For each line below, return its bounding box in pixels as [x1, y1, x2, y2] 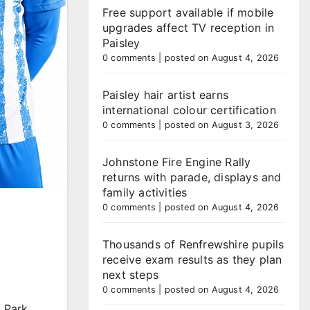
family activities [102, 185, 188, 199]
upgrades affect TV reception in [102, 21, 275, 35]
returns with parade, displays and [102, 170, 282, 184]
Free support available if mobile [102, 6, 274, 19]
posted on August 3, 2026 [164, 120, 280, 130]
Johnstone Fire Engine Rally [102, 155, 251, 169]
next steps [102, 268, 158, 282]
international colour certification [102, 103, 276, 117]
